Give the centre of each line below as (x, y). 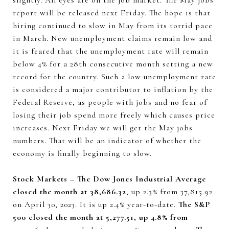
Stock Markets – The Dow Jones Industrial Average (109, 179)
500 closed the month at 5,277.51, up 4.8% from (100, 217)
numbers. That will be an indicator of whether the (107, 141)
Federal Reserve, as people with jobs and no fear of (110, 102)
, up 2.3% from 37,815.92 (169, 192)
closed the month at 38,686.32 (70, 192)
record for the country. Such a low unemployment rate (114, 77)
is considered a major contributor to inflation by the (113, 89)
